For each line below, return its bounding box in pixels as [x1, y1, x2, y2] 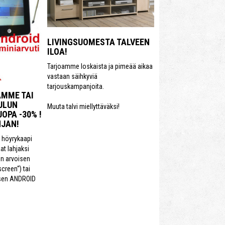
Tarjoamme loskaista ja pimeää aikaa [47, 62, 153, 70]
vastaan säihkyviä [47, 72, 97, 80]
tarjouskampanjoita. [47, 82, 104, 90]
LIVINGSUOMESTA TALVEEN [47, 36, 150, 47]
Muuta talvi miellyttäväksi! [47, 102, 120, 110]
